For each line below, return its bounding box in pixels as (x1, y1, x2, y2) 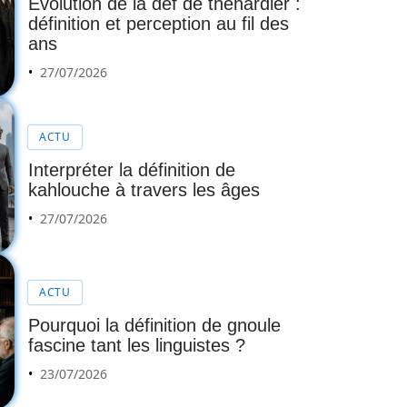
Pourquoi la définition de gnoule (28, 315, 281, 336)
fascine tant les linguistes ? (28, 335, 245, 356)
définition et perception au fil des (28, 14, 289, 35)
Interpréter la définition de (28, 159, 235, 180)
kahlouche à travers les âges (28, 179, 260, 200)
